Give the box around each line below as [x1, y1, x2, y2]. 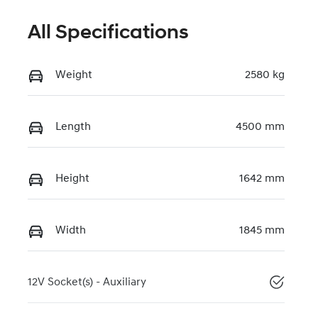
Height [55, 173, 89, 185]
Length [55, 121, 91, 133]
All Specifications [28, 23, 189, 44]
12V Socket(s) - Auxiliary [28, 277, 146, 289]
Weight [55, 70, 92, 82]
